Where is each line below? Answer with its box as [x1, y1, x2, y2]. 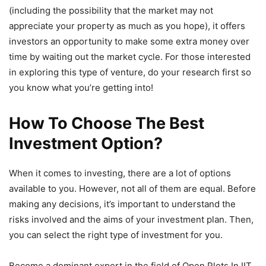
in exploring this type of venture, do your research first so [9, 66, 251, 78]
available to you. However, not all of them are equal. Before [9, 183, 256, 195]
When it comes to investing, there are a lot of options [9, 167, 231, 179]
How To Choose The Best [9, 113, 204, 134]
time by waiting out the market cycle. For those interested [9, 51, 251, 63]
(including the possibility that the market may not [9, 5, 213, 17]
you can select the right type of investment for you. [9, 229, 223, 241]
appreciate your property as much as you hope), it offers [9, 20, 245, 32]
